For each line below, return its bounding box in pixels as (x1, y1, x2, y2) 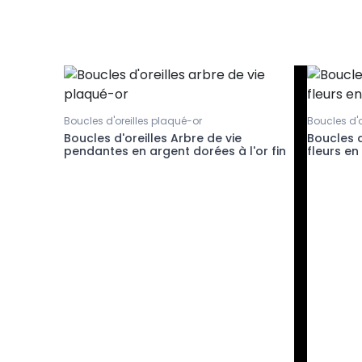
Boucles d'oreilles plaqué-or (64, 113, 202, 128)
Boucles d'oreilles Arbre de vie (64, 129, 242, 146)
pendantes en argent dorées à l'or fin (64, 142, 286, 159)
